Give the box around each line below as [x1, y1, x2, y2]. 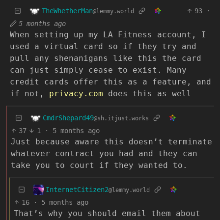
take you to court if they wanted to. [11, 160, 188, 170]
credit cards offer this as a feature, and [10, 77, 211, 86]
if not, [10, 88, 49, 98]
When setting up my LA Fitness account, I [10, 29, 206, 39]
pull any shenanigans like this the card [10, 53, 201, 63]
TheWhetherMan [42, 6, 93, 15]
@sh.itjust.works [94, 114, 149, 122]
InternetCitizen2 [46, 185, 109, 193]
